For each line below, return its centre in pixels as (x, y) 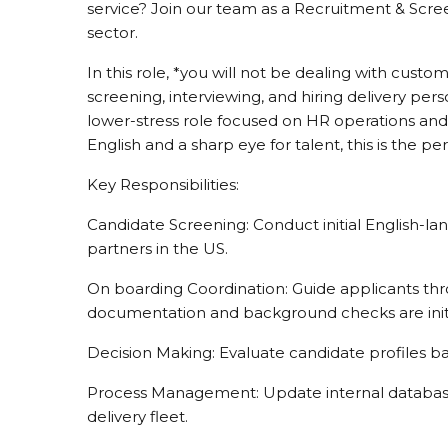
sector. (112, 32)
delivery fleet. (137, 416)
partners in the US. (157, 248)
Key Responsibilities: (163, 184)
